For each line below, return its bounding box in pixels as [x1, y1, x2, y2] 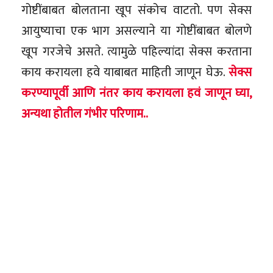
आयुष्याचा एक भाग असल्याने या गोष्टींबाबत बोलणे [21, 20, 252, 41]
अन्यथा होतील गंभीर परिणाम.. [21, 103, 148, 124]
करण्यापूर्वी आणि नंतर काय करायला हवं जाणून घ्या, [21, 82, 252, 104]
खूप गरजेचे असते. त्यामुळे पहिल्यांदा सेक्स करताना [21, 41, 252, 62]
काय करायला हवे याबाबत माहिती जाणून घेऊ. [21, 62, 229, 83]
